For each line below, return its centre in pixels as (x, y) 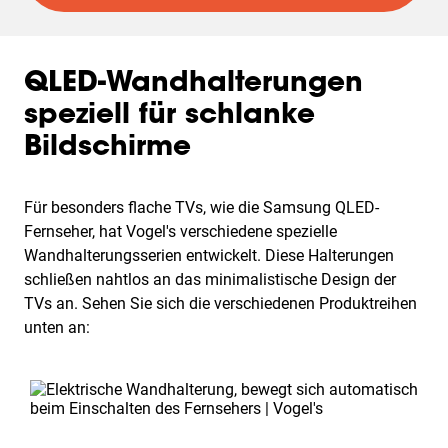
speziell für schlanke (169, 116)
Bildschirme (107, 148)
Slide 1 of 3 (63, 388)
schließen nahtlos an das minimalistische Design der (210, 279)
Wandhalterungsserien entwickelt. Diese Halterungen (209, 255)
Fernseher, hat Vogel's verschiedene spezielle (180, 231)
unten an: (57, 327)
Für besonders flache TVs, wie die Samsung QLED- (201, 207)
